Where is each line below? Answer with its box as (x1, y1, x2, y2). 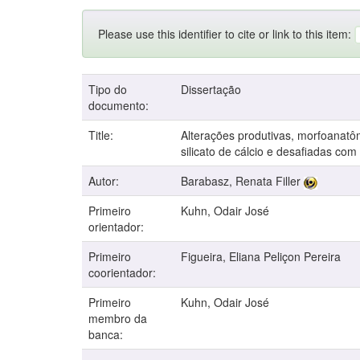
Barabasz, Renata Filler (181, 173, 301, 190)
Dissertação (181, 81, 241, 98)
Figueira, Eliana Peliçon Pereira (181, 248, 341, 265)
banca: (88, 326, 126, 343)
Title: (88, 127, 117, 144)
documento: (88, 97, 152, 114)
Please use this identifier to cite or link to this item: (98, 26, 354, 43)
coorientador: (88, 264, 159, 281)
